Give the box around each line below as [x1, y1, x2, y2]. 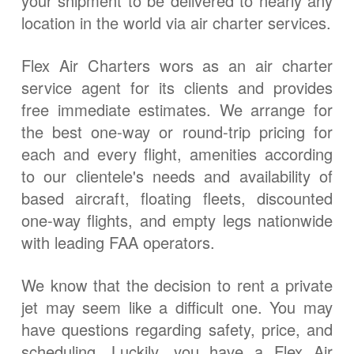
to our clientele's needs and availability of [21, 164, 333, 187]
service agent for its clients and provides [21, 75, 333, 99]
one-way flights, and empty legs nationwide [21, 208, 333, 232]
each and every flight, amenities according [21, 141, 333, 165]
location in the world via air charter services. [21, 10, 331, 34]
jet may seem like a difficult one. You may [21, 296, 333, 319]
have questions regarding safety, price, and [21, 318, 333, 341]
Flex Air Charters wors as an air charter [21, 53, 333, 77]
